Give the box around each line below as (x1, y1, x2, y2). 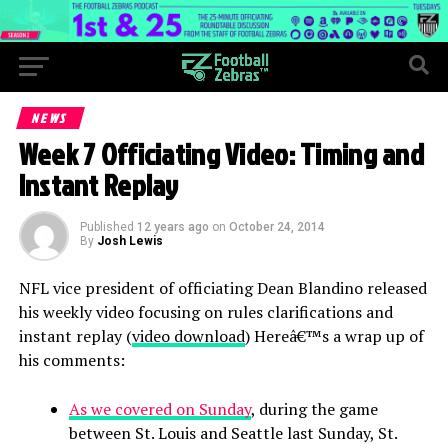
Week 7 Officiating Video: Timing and (18, 133, 425, 174)
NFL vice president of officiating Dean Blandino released (18, 276, 427, 299)
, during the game (250, 397, 378, 420)
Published (79, 219, 134, 234)
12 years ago (136, 219, 209, 234)
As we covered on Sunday (68, 397, 251, 420)
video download (131, 324, 245, 347)
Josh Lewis (96, 233, 163, 248)
